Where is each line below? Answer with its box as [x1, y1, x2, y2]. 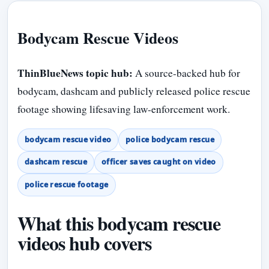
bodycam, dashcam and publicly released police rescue [17, 84, 250, 98]
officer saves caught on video [101, 157, 216, 168]
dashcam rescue [24, 157, 88, 168]
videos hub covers [17, 229, 151, 258]
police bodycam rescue [125, 134, 214, 145]
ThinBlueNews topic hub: [17, 65, 133, 80]
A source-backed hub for [133, 66, 240, 80]
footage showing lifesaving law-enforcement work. [17, 102, 230, 116]
